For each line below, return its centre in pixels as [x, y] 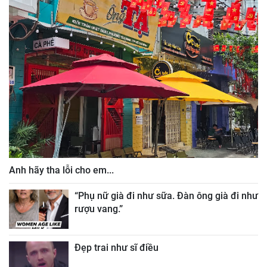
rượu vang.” [99, 209]
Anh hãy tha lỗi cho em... [61, 170]
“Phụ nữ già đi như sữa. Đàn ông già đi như [166, 195]
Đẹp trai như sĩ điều [117, 248]
